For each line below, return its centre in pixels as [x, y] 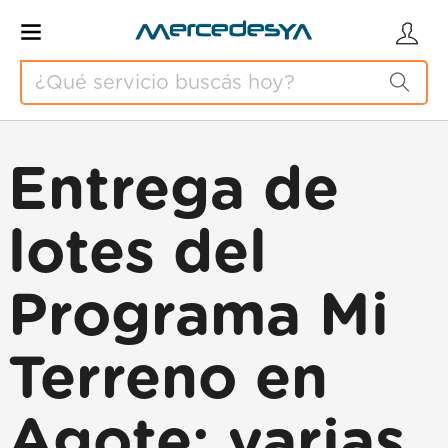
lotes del [137, 254]
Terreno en [168, 380]
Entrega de [173, 191]
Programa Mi [198, 317]
